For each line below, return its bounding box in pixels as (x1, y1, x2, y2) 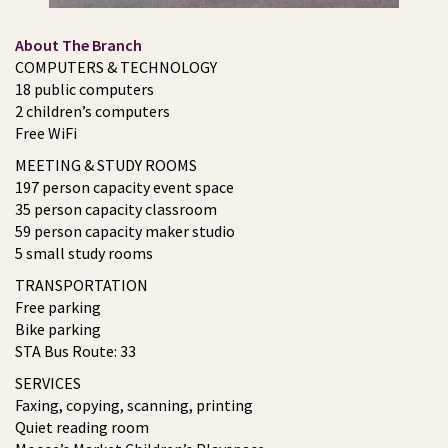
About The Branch (15, 35, 142, 56)
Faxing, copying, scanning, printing (15, 395, 253, 416)
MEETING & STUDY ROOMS (15, 155, 197, 176)
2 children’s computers (15, 101, 170, 122)
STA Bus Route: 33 (15, 341, 136, 362)
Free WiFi (15, 123, 77, 144)
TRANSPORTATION (15, 275, 148, 296)
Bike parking (15, 319, 101, 340)
